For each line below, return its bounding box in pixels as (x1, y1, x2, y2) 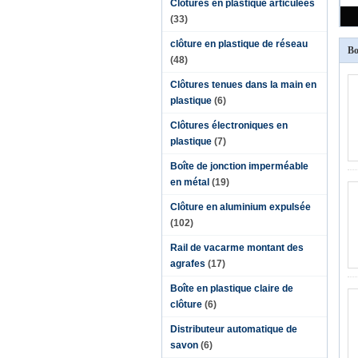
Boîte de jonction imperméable (170, 161, 308, 172)
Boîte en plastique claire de (170, 283, 293, 294)
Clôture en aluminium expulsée (170, 201, 311, 213)
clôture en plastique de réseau (170, 38, 308, 50)
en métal (170, 177, 209, 188)
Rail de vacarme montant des (170, 242, 304, 253)
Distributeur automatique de (170, 324, 297, 335)
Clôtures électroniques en (170, 120, 288, 131)
